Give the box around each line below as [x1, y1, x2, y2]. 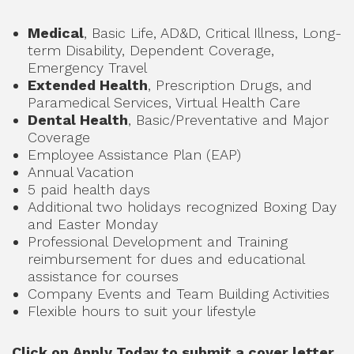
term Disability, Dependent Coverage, [28, 42, 274, 58]
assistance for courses [28, 268, 179, 284]
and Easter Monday [28, 216, 158, 232]
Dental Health [28, 111, 128, 128]
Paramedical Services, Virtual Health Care [28, 94, 300, 111]
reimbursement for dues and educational [28, 250, 304, 267]
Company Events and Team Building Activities [28, 285, 330, 302]
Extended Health [28, 77, 148, 93]
